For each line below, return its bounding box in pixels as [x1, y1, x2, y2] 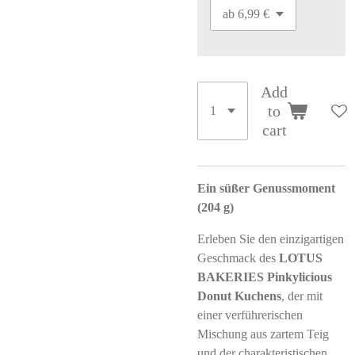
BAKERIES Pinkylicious [197, 270, 332, 284]
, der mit [281, 289, 323, 303]
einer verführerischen [197, 308, 303, 322]
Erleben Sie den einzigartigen [197, 232, 344, 246]
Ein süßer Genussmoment [197, 181, 335, 195]
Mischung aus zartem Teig [197, 327, 329, 341]
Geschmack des [197, 251, 279, 265]
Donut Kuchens [197, 289, 281, 303]
